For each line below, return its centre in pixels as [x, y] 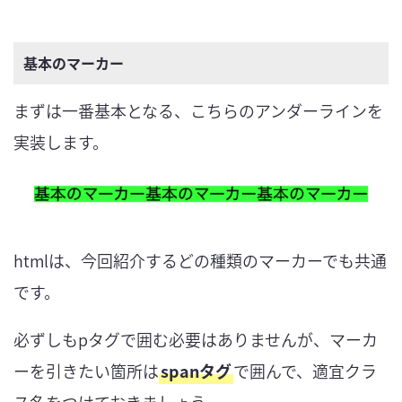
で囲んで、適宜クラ [305, 370]
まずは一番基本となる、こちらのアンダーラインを [198, 111]
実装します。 [61, 142]
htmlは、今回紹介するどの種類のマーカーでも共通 [200, 260]
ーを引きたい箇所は [86, 370]
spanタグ [196, 370]
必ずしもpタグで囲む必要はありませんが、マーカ [196, 339]
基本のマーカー [74, 63]
